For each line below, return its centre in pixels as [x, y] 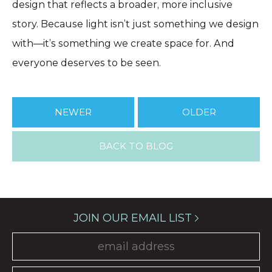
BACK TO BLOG [136, 146]
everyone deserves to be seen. [87, 63]
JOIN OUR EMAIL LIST [134, 218]
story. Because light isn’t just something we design [135, 24]
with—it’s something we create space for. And [123, 44]
